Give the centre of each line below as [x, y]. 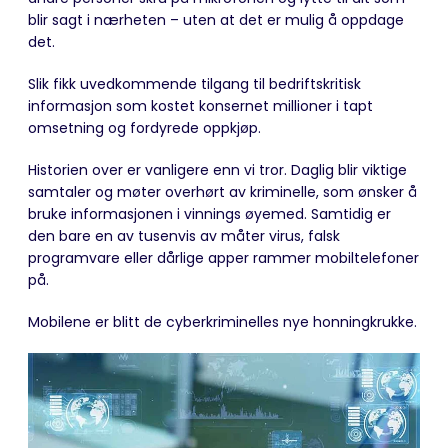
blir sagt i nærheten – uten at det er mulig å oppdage [216, 19]
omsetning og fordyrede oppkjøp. [144, 127]
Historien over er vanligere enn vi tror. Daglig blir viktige [217, 169]
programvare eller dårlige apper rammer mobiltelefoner [223, 257]
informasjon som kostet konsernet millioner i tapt [200, 105]
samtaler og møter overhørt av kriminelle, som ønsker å [222, 191]
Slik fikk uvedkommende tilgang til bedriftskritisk [194, 83]
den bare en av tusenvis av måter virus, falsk [184, 235]
